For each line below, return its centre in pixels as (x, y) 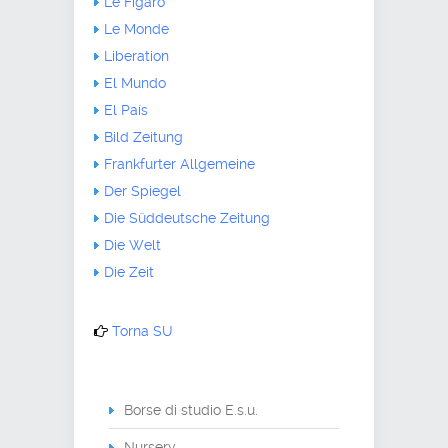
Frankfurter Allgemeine (179, 163)
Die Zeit (129, 271)
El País (126, 109)
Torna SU (142, 330)
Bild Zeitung (143, 136)
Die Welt (132, 244)
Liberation (136, 55)
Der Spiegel (142, 190)
